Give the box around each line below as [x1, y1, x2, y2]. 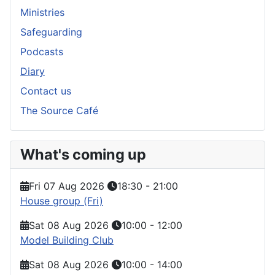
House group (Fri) [20, 194, 103, 207]
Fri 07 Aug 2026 [29, 179, 104, 192]
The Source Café [20, 104, 98, 117]
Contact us [20, 84, 71, 97]
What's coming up [20, 145, 146, 163]
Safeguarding [20, 25, 82, 38]
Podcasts [20, 45, 63, 58]
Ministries [20, 6, 64, 18]
